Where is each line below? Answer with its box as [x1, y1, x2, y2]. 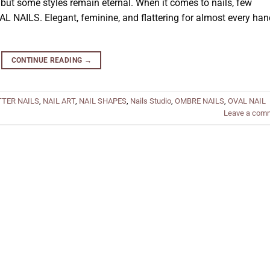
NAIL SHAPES [79, 96, 127, 106]
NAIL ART [43, 96, 75, 106]
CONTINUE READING [11, 55, 84, 64]
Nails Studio [130, 96, 171, 106]
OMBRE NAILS [175, 96, 224, 106]
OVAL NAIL [228, 96, 266, 106]
